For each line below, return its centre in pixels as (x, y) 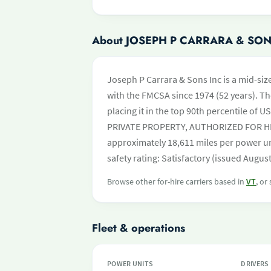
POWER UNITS (130, 263)
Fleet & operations (139, 228)
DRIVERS (255, 263)
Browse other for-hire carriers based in (177, 181)
